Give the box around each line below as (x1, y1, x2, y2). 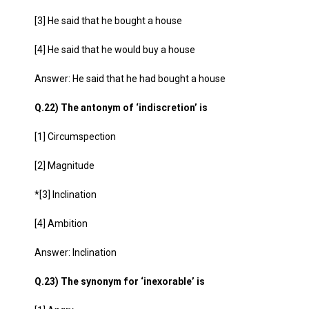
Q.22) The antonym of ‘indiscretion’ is (34, 102, 208, 113)
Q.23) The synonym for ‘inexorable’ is (34, 276, 205, 287)
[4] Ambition (34, 218, 88, 229)
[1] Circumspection (34, 131, 116, 142)
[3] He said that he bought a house (34, 15, 182, 26)
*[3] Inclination (34, 189, 97, 200)
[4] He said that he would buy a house (34, 44, 195, 55)
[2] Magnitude (34, 160, 94, 171)
